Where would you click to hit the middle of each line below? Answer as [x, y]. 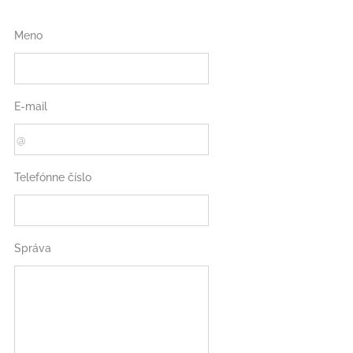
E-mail [31, 107]
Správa [33, 249]
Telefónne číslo [53, 178]
